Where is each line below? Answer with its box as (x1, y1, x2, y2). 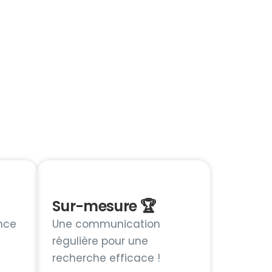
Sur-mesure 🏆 (52, 195, 157, 216)
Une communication (52, 216, 160, 231)
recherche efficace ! (52, 250, 160, 265)
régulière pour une (52, 233, 148, 248)
